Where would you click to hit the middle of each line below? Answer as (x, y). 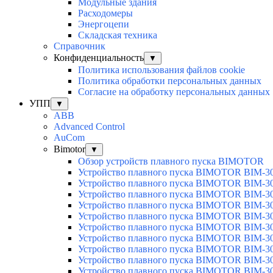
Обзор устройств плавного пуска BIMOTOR (171, 161)
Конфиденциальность (99, 57)
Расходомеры (105, 13)
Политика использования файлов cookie (161, 69)
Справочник (80, 46)
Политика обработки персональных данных (170, 80)
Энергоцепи (104, 24)
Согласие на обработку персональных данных (174, 91)
